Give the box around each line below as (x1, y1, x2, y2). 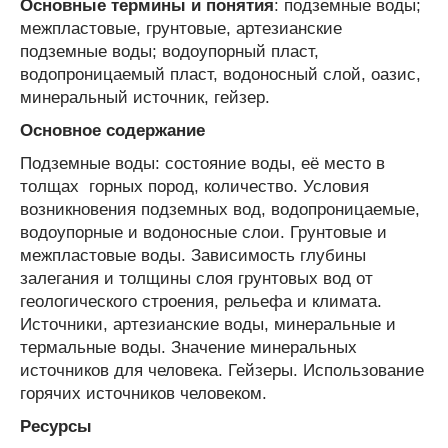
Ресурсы (20, 416, 92, 436)
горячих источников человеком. (20, 383, 267, 403)
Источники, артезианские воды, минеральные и (20, 314, 396, 334)
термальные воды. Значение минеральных (20, 337, 357, 357)
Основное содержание (20, 120, 205, 140)
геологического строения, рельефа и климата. (20, 291, 382, 311)
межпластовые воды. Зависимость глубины (20, 245, 366, 265)
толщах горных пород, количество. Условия (20, 176, 369, 196)
